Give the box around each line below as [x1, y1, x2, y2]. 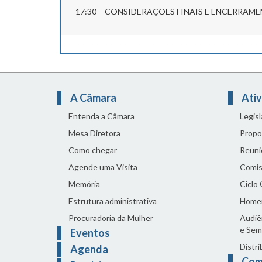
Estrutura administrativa [68, 195, 157, 206]
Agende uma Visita [68, 161, 137, 172]
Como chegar [68, 144, 117, 155]
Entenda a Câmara [68, 111, 135, 121]
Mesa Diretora [68, 127, 120, 138]
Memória [68, 178, 100, 189]
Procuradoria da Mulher [68, 212, 153, 223]
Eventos [70, 226, 110, 239]
